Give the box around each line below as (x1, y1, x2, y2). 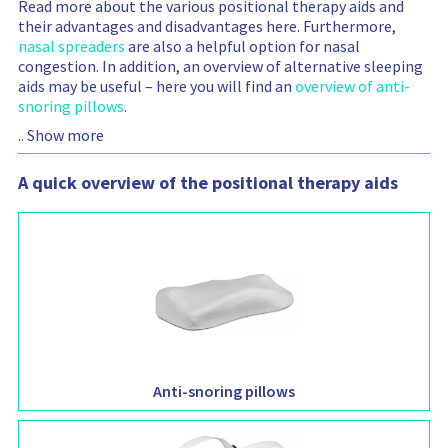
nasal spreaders (18, 36, 125, 57)
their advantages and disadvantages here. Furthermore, (18, 16, 396, 37)
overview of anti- (295, 76, 410, 97)
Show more (27, 125, 104, 146)
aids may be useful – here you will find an (18, 76, 295, 97)
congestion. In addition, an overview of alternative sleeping (18, 56, 423, 77)
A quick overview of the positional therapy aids (18, 171, 398, 195)
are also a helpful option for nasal (125, 36, 360, 57)
